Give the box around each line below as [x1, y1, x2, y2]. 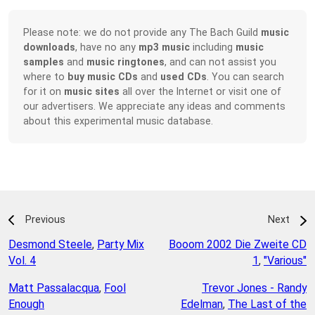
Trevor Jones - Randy [202, 281, 307, 295]
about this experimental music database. [23, 115, 214, 127]
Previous [25, 214, 65, 226]
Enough [8, 297, 44, 311]
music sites [64, 85, 120, 97]
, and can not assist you [165, 56, 277, 67]
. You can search [207, 70, 285, 82]
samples [23, 56, 65, 67]
